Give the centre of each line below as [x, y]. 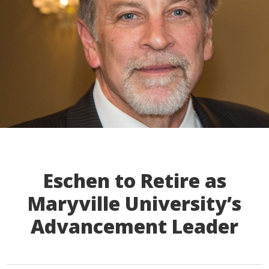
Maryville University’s [134, 204]
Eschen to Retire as [134, 181]
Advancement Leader [134, 226]
